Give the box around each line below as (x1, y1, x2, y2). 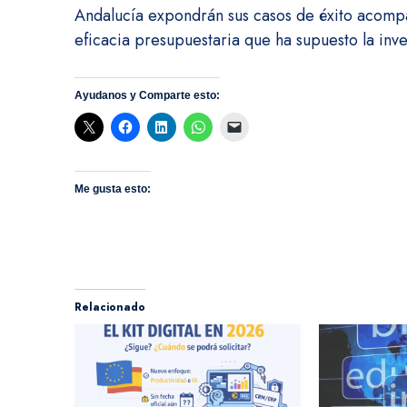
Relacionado (74, 298, 145, 315)
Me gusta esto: (74, 182, 151, 195)
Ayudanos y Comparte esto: (74, 88, 220, 102)
